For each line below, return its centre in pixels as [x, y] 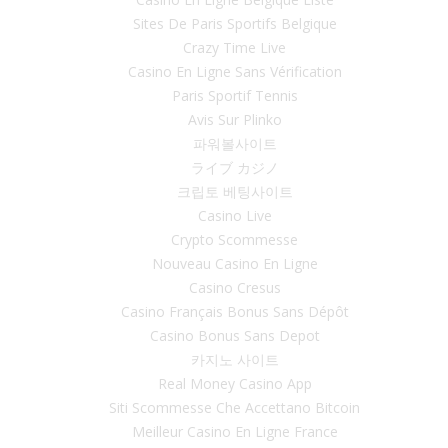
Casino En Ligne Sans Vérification [234, 71]
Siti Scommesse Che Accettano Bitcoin [234, 407]
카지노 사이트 [234, 359]
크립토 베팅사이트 [234, 191]
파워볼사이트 [234, 143]
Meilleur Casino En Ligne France [234, 431]
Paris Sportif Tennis [234, 95]
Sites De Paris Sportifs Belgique [234, 23]
